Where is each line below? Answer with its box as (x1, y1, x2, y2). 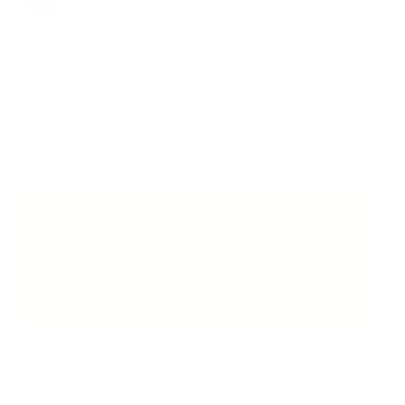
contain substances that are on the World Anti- (33, 229, 363, 247)
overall (20, 137, 69, 155)
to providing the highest (146, 92, 311, 110)
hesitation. (33, 297, 99, 315)
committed (72, 92, 146, 110)
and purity (20, 365, 91, 383)
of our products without (91, 365, 266, 383)
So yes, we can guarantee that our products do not (33, 206, 363, 224)
